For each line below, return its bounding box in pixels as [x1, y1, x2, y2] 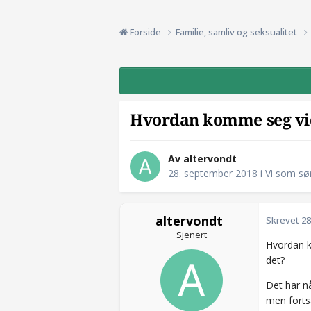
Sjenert [176, 228, 207, 242]
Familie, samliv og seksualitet [176, 25, 299, 38]
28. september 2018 [168, 167, 258, 180]
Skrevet [266, 214, 301, 227]
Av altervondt [168, 152, 237, 166]
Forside [128, 25, 163, 38]
